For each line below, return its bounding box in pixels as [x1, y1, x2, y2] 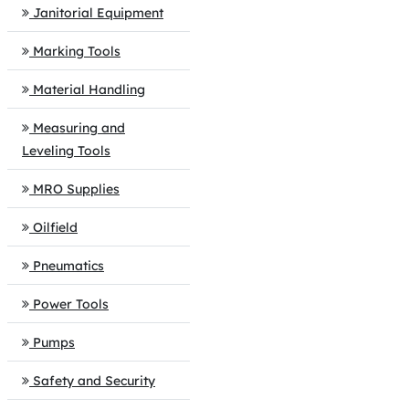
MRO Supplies [33, 181, 120, 197]
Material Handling [33, 81, 145, 98]
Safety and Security [33, 372, 155, 389]
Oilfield [33, 219, 78, 236]
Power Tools [33, 296, 109, 312]
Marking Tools [33, 43, 121, 59]
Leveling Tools [22, 142, 110, 159]
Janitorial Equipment [33, 5, 163, 21]
